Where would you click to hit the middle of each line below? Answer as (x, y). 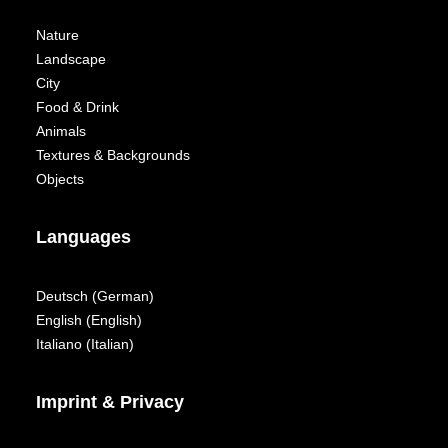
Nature (57, 35)
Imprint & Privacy (110, 402)
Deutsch (62, 296)
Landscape (71, 59)
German (123, 296)
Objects (60, 179)
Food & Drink (77, 107)
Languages (83, 237)
